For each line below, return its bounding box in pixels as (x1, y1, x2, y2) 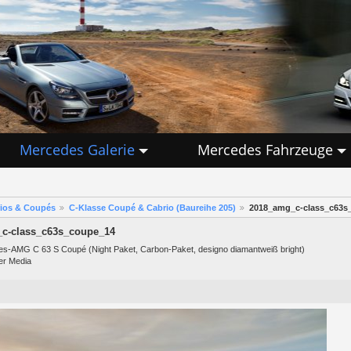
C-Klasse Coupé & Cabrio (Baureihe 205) (68, 203, 236, 213)
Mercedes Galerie (19, 139, 135, 159)
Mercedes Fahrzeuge (197, 139, 333, 159)
